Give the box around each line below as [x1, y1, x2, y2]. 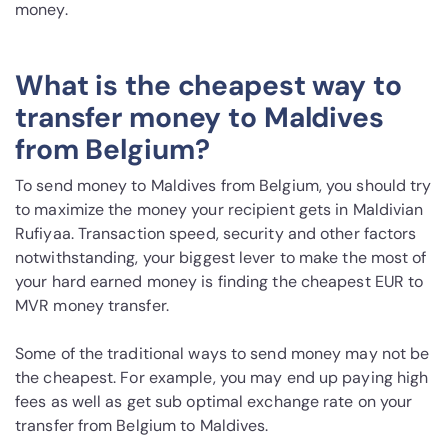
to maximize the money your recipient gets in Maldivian [15, 199, 424, 221]
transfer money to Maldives [15, 99, 384, 137]
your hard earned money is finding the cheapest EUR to [15, 271, 424, 293]
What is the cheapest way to [15, 67, 402, 105]
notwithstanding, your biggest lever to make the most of [15, 247, 427, 269]
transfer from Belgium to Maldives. [15, 415, 269, 437]
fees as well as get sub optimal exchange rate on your [15, 391, 413, 413]
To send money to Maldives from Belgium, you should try [15, 175, 432, 197]
